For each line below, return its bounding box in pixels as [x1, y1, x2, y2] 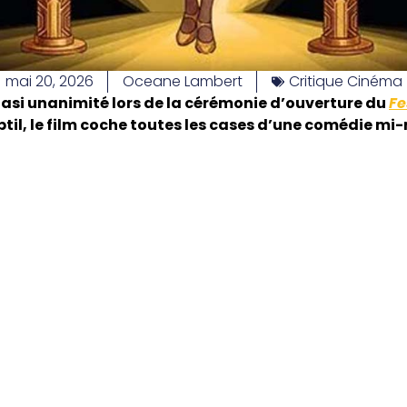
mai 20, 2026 [5, 70, 94, 92]
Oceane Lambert [122, 70, 243, 92]
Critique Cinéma [288, 70, 402, 92]
